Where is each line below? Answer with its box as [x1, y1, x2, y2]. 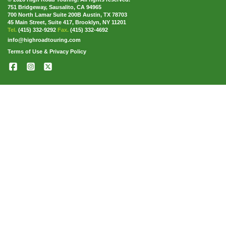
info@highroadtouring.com [8, 37, 81, 43]
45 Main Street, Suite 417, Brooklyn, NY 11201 [8, 19, 126, 25]
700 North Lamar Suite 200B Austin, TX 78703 [8, 12, 127, 18]
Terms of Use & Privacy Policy [8, 48, 86, 54]
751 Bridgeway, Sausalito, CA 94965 [8, 4, 101, 10]
